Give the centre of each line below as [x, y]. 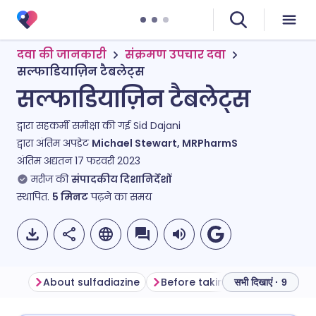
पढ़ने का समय [120, 197]
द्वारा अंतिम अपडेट [54, 143]
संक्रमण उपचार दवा [175, 55]
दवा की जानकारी [62, 55]
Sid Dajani [157, 126]
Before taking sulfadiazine [228, 282]
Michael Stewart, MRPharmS [165, 143]
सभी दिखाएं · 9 [261, 282]
